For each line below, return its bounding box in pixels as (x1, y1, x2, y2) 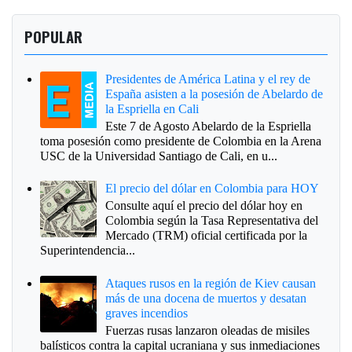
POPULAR (24, 25, 83, 47)
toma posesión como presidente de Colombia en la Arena (40, 134, 321, 148)
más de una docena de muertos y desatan (105, 291, 307, 305)
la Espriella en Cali (105, 101, 200, 115)
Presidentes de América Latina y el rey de (105, 71, 311, 86)
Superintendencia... (40, 244, 135, 258)
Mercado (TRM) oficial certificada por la (105, 229, 308, 243)
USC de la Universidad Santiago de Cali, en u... (40, 148, 277, 163)
